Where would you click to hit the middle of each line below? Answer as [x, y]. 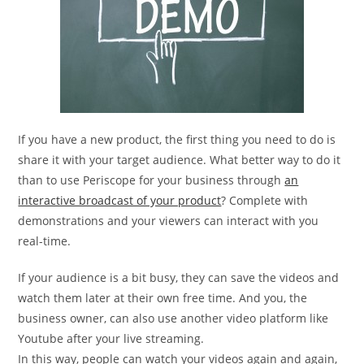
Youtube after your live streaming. [111, 338]
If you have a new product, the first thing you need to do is [177, 139]
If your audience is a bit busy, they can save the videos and [179, 277]
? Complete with [265, 200]
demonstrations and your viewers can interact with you [169, 220]
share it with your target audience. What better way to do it [180, 159]
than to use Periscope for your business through [152, 180]
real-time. [45, 240]
